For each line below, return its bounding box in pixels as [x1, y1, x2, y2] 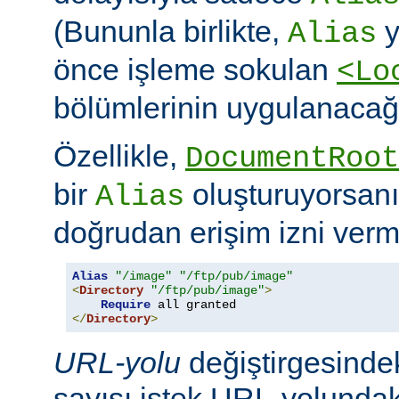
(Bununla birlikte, [53, 14, 288, 49]
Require [101, 297, 151, 313]
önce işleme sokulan [53, 53, 337, 87]
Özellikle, [53, 139, 185, 174]
